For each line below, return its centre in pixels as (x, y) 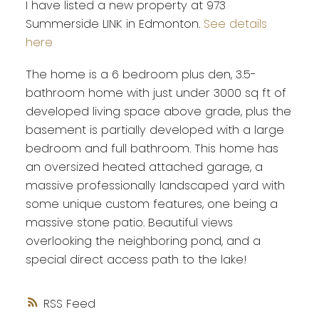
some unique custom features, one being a (151, 204)
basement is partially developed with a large (155, 130)
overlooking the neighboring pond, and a (143, 241)
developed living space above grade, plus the (158, 112)
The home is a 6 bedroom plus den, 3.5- (141, 75)
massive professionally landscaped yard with (155, 186)
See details (235, 23)
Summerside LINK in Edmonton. (114, 23)
